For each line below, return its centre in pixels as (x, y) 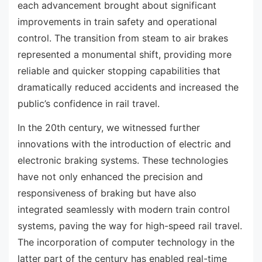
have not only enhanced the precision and (110, 177)
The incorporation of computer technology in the (126, 242)
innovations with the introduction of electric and (124, 144)
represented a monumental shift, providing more (125, 54)
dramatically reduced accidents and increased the (128, 87)
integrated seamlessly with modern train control (124, 210)
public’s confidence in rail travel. (89, 103)
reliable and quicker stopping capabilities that (119, 70)
